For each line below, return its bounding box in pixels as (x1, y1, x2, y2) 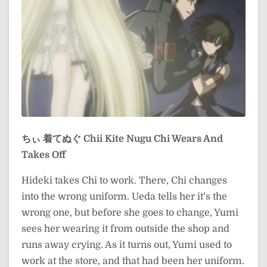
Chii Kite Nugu (83, 133, 151, 145)
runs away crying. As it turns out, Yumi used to (21, 240, 232, 251)
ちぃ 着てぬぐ (21, 133, 81, 145)
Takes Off (21, 150, 66, 161)
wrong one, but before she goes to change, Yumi (21, 207, 238, 219)
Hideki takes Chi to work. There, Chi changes (21, 175, 227, 187)
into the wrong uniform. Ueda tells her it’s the (21, 191, 227, 203)
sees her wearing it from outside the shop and (21, 223, 229, 235)
